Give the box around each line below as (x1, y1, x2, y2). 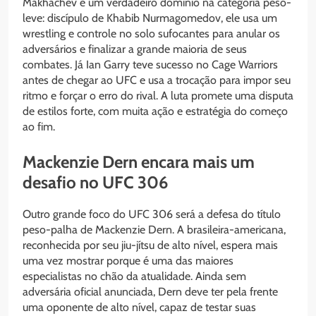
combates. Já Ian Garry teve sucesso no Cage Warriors (23, 57, 278, 71)
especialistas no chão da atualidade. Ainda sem (23, 269, 246, 283)
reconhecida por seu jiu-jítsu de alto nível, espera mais (23, 238, 278, 252)
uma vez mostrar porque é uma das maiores (23, 253, 233, 267)
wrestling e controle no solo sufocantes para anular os (23, 26, 280, 40)
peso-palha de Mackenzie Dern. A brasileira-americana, (23, 222, 286, 236)
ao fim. (23, 119, 55, 133)
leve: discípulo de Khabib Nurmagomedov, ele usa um (23, 11, 277, 25)
